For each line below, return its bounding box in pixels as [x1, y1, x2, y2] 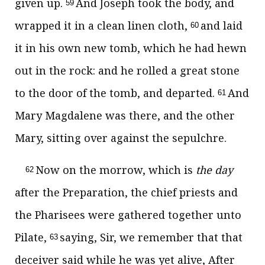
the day [195, 163, 233, 177]
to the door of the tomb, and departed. [15, 86, 218, 100]
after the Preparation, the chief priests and [15, 185, 238, 199]
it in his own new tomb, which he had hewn [15, 41, 247, 55]
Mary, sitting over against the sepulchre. [15, 131, 227, 145]
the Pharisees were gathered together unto [15, 208, 241, 222]
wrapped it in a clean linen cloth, [15, 18, 190, 33]
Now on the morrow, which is [35, 163, 196, 177]
